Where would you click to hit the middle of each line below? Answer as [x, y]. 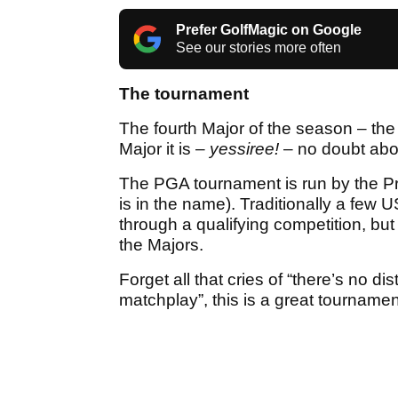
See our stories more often [259, 48]
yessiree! [244, 149]
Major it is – [164, 149]
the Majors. [161, 245]
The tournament [184, 94]
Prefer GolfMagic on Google [269, 30]
